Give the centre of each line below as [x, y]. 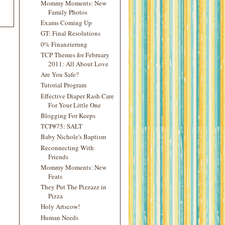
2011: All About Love [79, 64]
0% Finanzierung [64, 44]
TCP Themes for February [75, 54]
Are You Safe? [60, 74]
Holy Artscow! [61, 207]
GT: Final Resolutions [71, 33]
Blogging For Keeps [68, 115]
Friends [59, 156]
